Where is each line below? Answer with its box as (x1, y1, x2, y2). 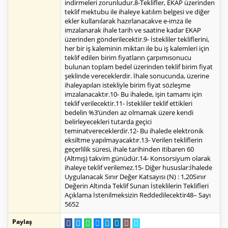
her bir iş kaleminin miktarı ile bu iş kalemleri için (65, 44, 209, 53)
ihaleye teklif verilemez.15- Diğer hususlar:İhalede (65, 163, 212, 173)
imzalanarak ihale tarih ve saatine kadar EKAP (65, 25, 201, 35)
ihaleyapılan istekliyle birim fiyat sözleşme (65, 80, 190, 90)
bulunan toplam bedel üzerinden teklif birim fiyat (65, 62, 213, 72)
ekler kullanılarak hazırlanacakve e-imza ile (65, 16, 191, 26)
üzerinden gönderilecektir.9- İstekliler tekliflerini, (65, 35, 209, 44)
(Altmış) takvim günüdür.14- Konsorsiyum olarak (65, 154, 211, 163)
